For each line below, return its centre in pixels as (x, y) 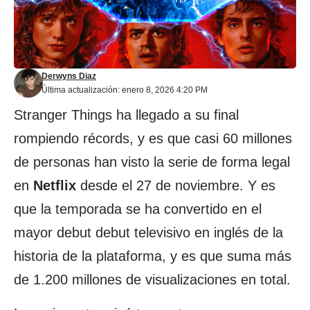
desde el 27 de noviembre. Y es (176, 185)
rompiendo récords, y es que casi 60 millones (153, 138)
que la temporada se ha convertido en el (138, 209)
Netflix (55, 185)
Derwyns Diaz (69, 76)
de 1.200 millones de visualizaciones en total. (152, 280)
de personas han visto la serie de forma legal (152, 162)
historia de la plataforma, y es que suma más (153, 256)
